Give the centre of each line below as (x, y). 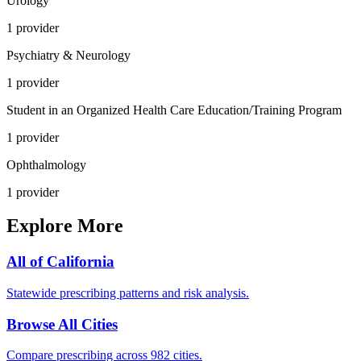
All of (27, 262)
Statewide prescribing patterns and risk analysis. (128, 293)
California (81, 262)
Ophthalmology (46, 164)
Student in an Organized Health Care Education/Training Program (174, 110)
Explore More (65, 226)
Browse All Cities (62, 324)
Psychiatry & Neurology (68, 55)
